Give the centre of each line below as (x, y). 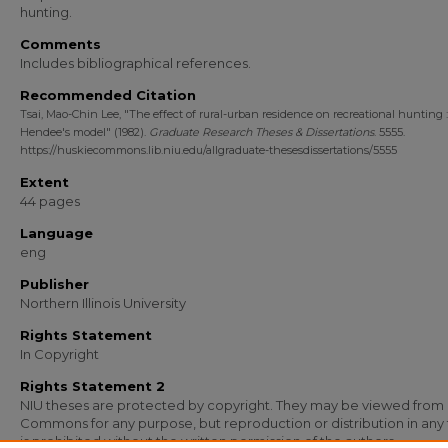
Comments (60, 44)
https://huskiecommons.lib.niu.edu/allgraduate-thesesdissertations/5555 (208, 150)
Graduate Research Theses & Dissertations (261, 132)
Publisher (54, 284)
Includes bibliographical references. (135, 63)
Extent (44, 182)
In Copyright (59, 354)
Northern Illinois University (103, 303)
